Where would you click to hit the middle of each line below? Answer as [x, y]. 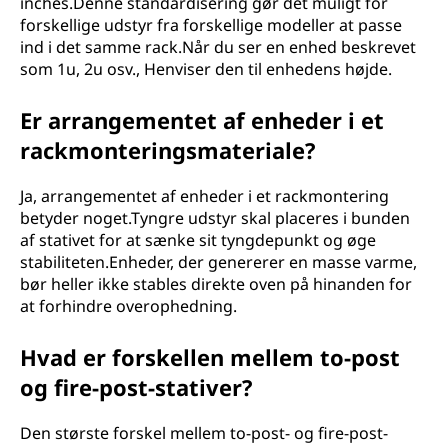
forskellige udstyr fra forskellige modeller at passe [211, 25]
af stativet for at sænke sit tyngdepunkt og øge [198, 240]
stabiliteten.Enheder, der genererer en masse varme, [218, 262]
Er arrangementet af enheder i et [202, 120]
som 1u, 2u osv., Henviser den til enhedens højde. [206, 69]
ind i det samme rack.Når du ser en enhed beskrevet [218, 47]
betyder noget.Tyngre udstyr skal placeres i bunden [215, 218]
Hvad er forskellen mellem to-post [210, 357]
